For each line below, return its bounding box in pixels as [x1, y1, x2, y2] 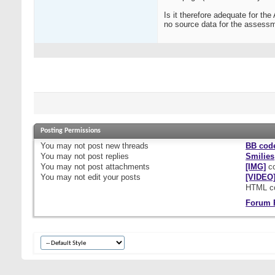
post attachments [85, 162, 150, 172]
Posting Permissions [41, 127, 101, 135]
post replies [85, 152, 129, 161]
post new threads [85, 141, 149, 151]
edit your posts [85, 172, 141, 182]
